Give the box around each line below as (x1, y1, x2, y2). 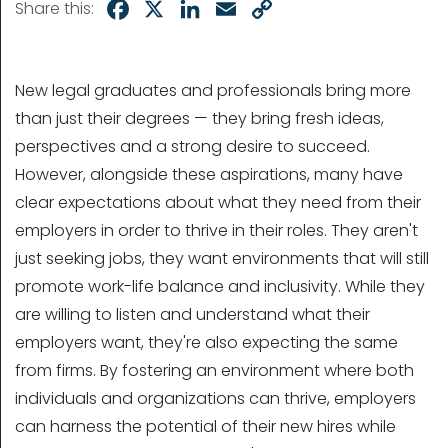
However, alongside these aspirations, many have (15, 163, 403, 187)
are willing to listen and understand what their (15, 303, 370, 327)
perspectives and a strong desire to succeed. (15, 135, 370, 159)
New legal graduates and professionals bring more (15, 79, 411, 103)
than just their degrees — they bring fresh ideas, (15, 107, 384, 131)
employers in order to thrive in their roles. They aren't (15, 219, 418, 243)
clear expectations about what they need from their (15, 191, 421, 215)
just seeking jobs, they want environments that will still (15, 247, 429, 271)
